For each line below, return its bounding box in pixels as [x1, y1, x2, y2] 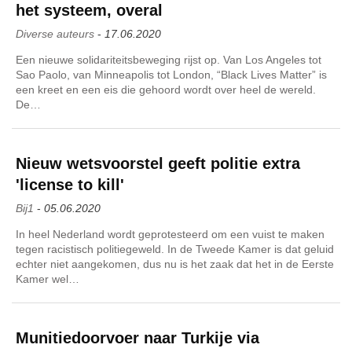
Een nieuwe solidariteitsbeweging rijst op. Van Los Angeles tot [16, 53, 321, 66]
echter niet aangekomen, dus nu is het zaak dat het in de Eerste [16, 257, 334, 270]
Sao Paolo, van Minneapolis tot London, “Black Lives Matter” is [16, 68, 327, 81]
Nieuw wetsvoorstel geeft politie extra [16, 154, 300, 172]
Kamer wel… [16, 272, 79, 285]
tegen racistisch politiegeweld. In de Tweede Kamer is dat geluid [16, 242, 334, 255]
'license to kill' [16, 175, 124, 193]
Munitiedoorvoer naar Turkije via [16, 328, 259, 346]
